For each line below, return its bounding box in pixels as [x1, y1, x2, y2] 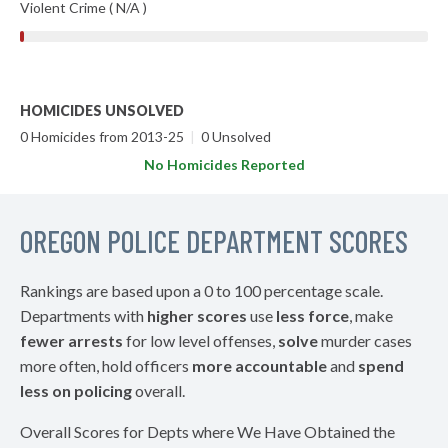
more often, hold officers [20, 356, 192, 375]
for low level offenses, [123, 331, 278, 350]
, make [349, 306, 393, 325]
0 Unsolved [198, 128, 271, 145]
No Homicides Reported [143, 156, 305, 173]
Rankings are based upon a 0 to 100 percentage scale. [20, 281, 383, 300]
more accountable [192, 356, 327, 375]
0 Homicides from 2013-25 [20, 128, 187, 145]
